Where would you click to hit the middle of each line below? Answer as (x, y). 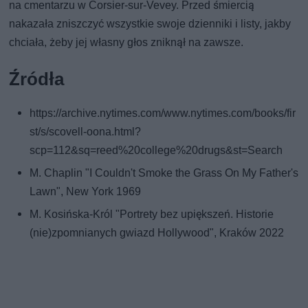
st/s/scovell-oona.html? (86, 132)
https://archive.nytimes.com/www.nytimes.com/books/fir (163, 113)
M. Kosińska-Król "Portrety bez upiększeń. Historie (152, 214)
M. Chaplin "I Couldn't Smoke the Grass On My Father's (164, 173)
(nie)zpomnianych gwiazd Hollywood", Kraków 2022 (157, 233)
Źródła (37, 79)
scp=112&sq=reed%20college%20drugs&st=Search (156, 151)
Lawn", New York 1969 (86, 192)
